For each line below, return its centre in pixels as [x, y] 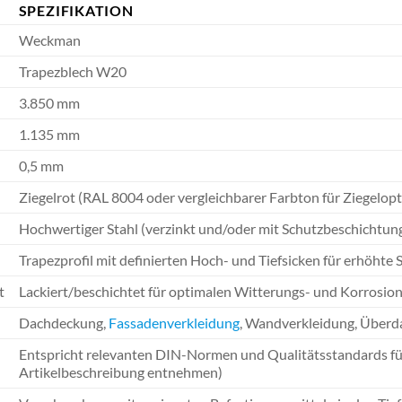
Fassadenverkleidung [174, 322]
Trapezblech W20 [72, 71]
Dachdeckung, [63, 322]
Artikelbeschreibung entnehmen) [120, 371]
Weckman [49, 39]
